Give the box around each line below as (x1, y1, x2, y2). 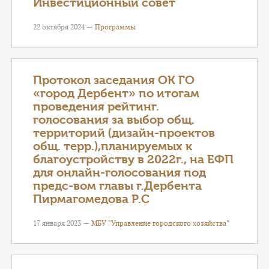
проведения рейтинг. (33, 100, 159, 113)
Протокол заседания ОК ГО (33, 73, 195, 87)
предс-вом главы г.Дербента (33, 179, 202, 193)
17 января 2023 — (33, 219, 91, 228)
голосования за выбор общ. (33, 113, 195, 127)
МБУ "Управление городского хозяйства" (91, 219, 229, 228)
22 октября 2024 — (33, 22, 95, 31)
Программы (95, 22, 136, 31)
